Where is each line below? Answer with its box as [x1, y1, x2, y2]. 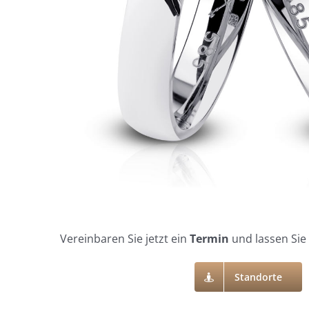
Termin [189, 231, 229, 247]
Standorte [235, 270, 283, 284]
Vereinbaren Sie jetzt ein [59, 231, 190, 247]
